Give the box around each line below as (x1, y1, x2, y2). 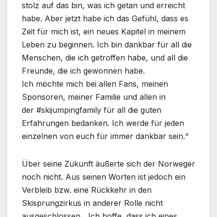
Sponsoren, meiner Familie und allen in (22, 92, 166, 102)
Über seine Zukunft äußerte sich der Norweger (22, 158, 195, 169)
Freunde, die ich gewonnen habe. (22, 65, 145, 76)
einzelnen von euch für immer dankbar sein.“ (22, 131, 188, 141)
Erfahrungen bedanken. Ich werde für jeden (22, 118, 184, 128)
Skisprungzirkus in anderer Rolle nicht (22, 198, 163, 208)
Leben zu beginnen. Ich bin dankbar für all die (22, 39, 192, 49)
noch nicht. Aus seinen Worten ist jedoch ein (22, 171, 186, 182)
